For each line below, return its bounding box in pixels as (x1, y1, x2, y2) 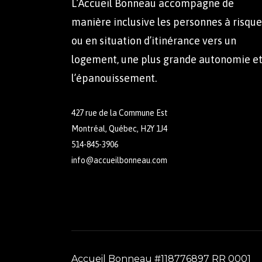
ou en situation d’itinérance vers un (71, 35, 236, 47)
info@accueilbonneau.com (71, 156, 167, 165)
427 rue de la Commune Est (71, 108, 168, 118)
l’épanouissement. (71, 72, 157, 84)
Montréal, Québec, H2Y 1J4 (71, 124, 167, 133)
